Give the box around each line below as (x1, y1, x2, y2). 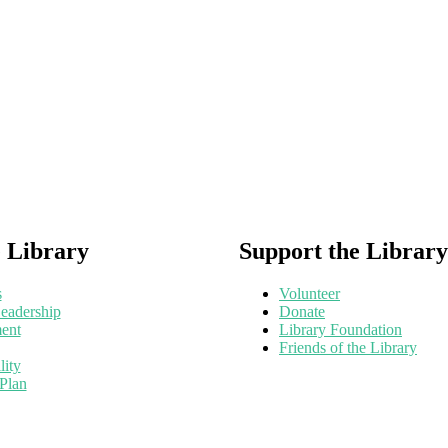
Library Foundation (279, 321, 402, 339)
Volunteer (279, 285, 340, 303)
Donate (279, 303, 325, 321)
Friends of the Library (279, 339, 417, 357)
